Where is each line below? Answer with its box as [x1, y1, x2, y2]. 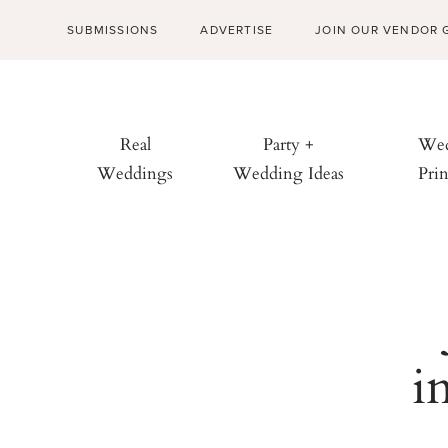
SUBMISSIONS [67, 21, 159, 39]
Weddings [97, 160, 174, 186]
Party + [263, 131, 315, 157]
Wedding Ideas [233, 160, 345, 186]
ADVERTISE [200, 21, 274, 39]
